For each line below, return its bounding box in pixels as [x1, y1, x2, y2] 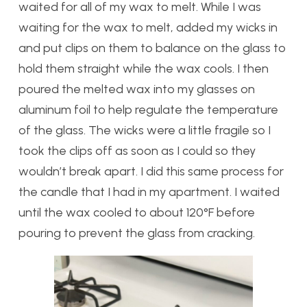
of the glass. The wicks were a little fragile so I [19, 123, 271, 138]
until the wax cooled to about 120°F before [19, 205, 255, 220]
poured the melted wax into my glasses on [19, 82, 255, 97]
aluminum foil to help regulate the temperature [19, 102, 278, 117]
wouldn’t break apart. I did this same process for [19, 164, 284, 179]
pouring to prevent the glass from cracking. [19, 225, 255, 241]
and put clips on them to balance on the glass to [19, 40, 286, 56]
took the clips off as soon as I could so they [19, 143, 256, 158]
